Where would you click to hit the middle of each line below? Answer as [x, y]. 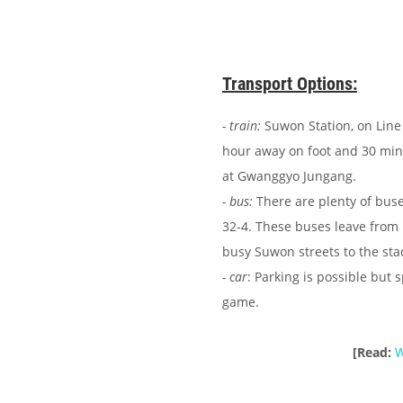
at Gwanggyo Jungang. [289, 176]
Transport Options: [290, 84]
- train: [243, 126]
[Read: [373, 353]
